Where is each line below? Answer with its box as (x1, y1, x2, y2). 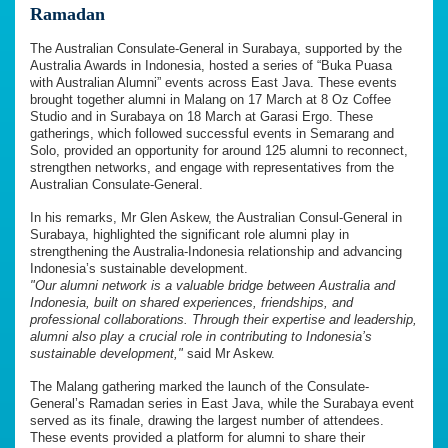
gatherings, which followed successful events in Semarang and (30, 126, 394, 142)
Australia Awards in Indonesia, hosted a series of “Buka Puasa (30, 58, 392, 74)
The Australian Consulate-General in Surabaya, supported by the (30, 41, 402, 57)
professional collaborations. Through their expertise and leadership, (30, 312, 417, 328)
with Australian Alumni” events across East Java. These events (30, 75, 397, 91)
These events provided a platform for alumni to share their (30, 430, 365, 446)
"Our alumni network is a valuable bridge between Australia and (30, 278, 395, 294)
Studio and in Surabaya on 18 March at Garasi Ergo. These (30, 109, 373, 125)
